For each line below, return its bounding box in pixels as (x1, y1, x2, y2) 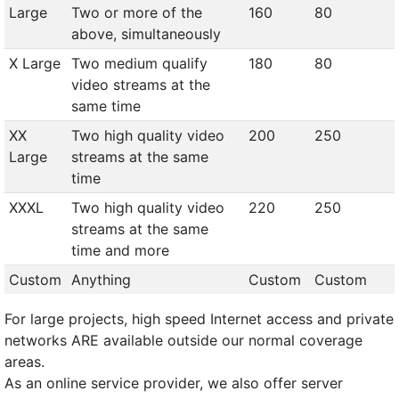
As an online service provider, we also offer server (4, 374, 343, 392)
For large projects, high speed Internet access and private (4, 310, 394, 328)
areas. (4, 353, 45, 370)
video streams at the (70, 76, 210, 94)
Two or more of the (70, 4, 202, 21)
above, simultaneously (70, 25, 221, 43)
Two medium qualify (70, 54, 208, 72)
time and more (70, 241, 169, 259)
